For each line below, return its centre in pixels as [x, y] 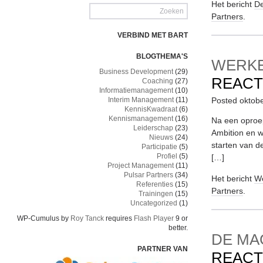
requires [119, 218]
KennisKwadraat [151, 109]
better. [178, 228]
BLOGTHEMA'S [162, 56]
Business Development [136, 72]
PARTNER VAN [163, 249]
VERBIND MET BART [153, 35]
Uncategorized [154, 203]
